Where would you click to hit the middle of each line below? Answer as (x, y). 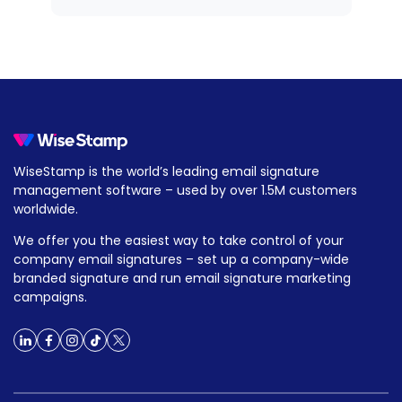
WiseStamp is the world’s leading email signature (166, 172)
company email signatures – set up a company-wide (181, 260)
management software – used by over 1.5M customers (185, 191)
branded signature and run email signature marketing (182, 279)
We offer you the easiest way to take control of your (179, 241)
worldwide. (46, 210)
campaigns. (50, 297)
